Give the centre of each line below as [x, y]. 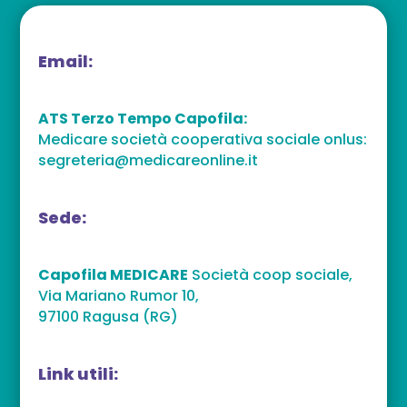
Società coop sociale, [271, 274]
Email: [66, 61]
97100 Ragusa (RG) [109, 316]
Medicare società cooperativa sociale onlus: [203, 139]
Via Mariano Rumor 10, [119, 295]
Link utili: [79, 373]
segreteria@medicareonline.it [149, 160]
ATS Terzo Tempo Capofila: [143, 118]
